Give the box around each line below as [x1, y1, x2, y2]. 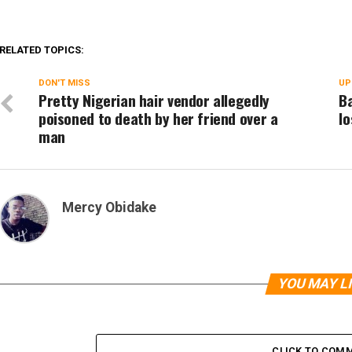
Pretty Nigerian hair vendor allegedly [38, 89, 269, 112]
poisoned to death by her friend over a [38, 107, 278, 130]
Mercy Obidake [62, 200, 156, 215]
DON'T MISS [38, 78, 90, 88]
